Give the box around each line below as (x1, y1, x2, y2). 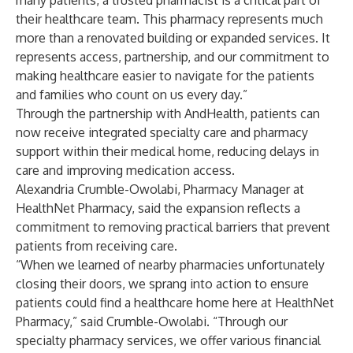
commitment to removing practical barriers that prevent (16, 219, 330, 235)
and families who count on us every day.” (16, 87, 247, 102)
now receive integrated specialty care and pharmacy (16, 124, 308, 140)
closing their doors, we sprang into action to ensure (16, 276, 309, 292)
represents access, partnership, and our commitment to (16, 49, 329, 65)
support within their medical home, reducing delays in (16, 143, 319, 159)
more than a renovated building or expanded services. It (16, 30, 330, 46)
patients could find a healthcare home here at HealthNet (16, 295, 334, 310)
